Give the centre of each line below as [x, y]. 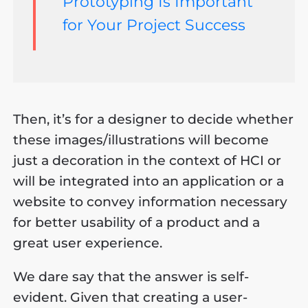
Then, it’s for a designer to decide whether [154, 119]
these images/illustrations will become [141, 140]
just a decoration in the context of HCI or [147, 160]
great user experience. [88, 243]
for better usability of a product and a [137, 222]
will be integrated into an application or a [149, 181]
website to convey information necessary [151, 201]
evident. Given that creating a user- [131, 297]
